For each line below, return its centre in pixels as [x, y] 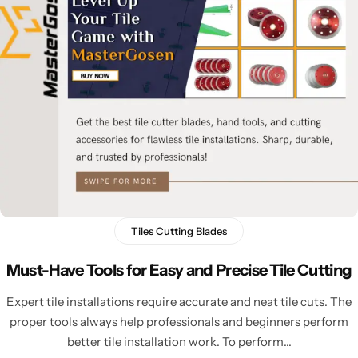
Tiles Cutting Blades [179, 231]
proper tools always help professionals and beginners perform [179, 322]
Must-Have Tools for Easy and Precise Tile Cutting [179, 270]
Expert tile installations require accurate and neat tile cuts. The [179, 302]
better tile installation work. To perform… [179, 342]
